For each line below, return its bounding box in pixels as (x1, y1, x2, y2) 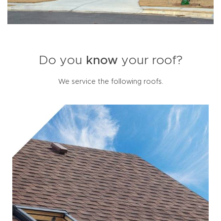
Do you (38, 54, 86, 67)
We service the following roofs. (58, 78, 163, 86)
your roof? (117, 54, 183, 67)
